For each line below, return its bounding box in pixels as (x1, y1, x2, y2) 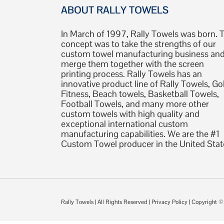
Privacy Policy (151, 198, 187, 206)
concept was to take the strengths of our (61, 38, 216, 50)
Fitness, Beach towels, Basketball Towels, (61, 88, 219, 100)
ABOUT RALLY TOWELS (61, 3, 168, 17)
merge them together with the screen (61, 58, 204, 70)
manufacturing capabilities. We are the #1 (61, 128, 219, 140)
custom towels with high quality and (61, 108, 199, 120)
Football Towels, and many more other (61, 98, 209, 110)
